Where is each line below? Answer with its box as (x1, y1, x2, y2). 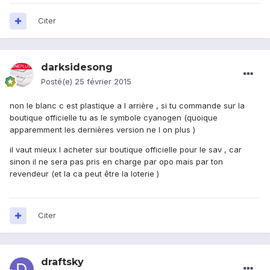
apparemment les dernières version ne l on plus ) (10, 125, 195, 135)
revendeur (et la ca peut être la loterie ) (10, 169, 159, 179)
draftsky (41, 256, 84, 268)
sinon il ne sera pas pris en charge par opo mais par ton (10, 157, 223, 167)
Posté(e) (41, 77, 75, 87)
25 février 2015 (75, 77, 131, 87)
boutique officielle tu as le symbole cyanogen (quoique (10, 113, 218, 123)
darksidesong (41, 61, 113, 74)
